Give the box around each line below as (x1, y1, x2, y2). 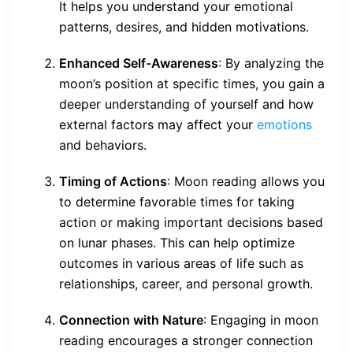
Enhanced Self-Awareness (59, 54, 218, 71)
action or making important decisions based (59, 214, 323, 230)
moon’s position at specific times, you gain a (59, 75, 325, 91)
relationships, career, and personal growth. (59, 275, 313, 292)
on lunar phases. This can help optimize (59, 234, 295, 251)
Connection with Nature (59, 311, 203, 328)
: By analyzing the (218, 54, 324, 71)
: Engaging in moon (203, 311, 318, 328)
